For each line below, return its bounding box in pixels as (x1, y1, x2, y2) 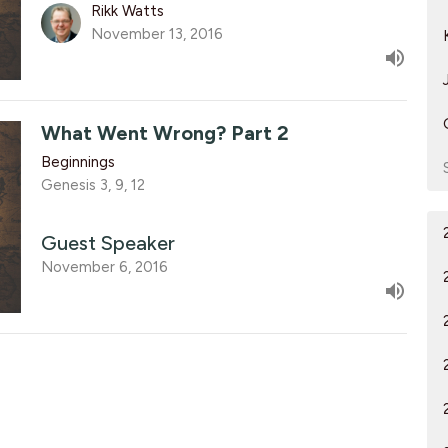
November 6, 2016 (40, 257, 168, 276)
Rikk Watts (90, 2, 164, 21)
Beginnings (40, 153, 115, 172)
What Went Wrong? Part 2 (40, 121, 289, 146)
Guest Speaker (40, 230, 175, 255)
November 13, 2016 (90, 25, 223, 44)
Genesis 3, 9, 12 (40, 176, 145, 195)
